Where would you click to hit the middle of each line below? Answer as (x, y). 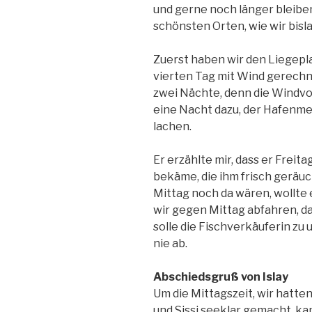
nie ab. (170, 244)
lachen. (172, 127)
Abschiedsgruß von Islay (221, 277)
